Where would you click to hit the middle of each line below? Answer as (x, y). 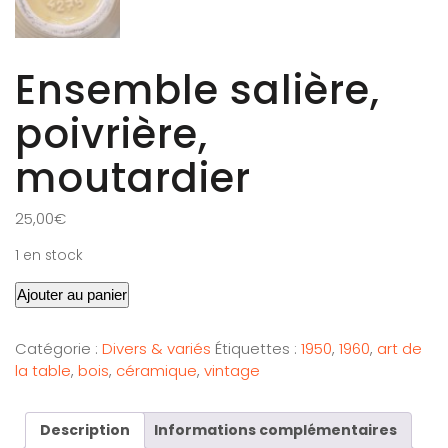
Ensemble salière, (197, 89)
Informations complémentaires (275, 429)
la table (43, 370)
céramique (156, 370)
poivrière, (111, 133)
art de (399, 348)
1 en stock (49, 255)
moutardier (133, 177)
